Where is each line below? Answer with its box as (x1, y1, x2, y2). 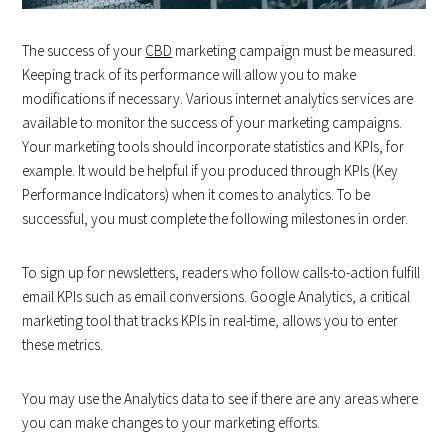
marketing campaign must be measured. (172, 41, 417, 61)
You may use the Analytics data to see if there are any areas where (22, 389, 419, 409)
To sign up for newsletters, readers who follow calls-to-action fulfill (22, 263, 421, 283)
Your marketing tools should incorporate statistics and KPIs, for (22, 137, 405, 157)
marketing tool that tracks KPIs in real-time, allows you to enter (22, 311, 399, 331)
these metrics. (22, 335, 104, 355)
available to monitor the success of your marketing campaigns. (22, 113, 403, 133)
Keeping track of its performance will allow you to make (22, 65, 357, 85)
